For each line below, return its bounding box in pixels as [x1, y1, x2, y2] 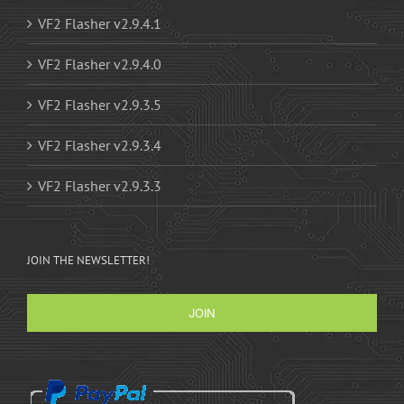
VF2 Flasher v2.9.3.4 [38, 135, 161, 154]
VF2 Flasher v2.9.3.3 [38, 176, 161, 195]
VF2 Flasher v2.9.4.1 [38, 14, 161, 32]
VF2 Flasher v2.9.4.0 [38, 54, 161, 73]
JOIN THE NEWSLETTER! [27, 252, 150, 268]
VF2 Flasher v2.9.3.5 [38, 95, 161, 114]
